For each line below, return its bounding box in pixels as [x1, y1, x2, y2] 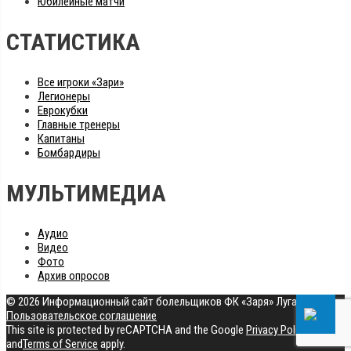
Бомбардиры [38, 145, 100, 160]
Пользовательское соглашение [6, 308, 157, 323]
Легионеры [38, 89, 90, 103]
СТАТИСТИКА [6, 28, 140, 56]
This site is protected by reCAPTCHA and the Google [6, 322, 246, 337]
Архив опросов [38, 268, 110, 283]
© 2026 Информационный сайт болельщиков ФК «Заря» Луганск [6, 294, 313, 309]
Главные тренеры [38, 117, 120, 132]
